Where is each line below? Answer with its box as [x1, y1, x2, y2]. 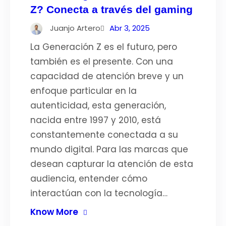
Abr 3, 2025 [109, 23, 150, 33]
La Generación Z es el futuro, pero [30, 41, 177, 53]
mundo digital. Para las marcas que [30, 143, 188, 155]
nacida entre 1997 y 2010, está [30, 114, 161, 126]
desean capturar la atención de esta [30, 158, 193, 170]
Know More [30, 206, 78, 218]
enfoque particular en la [30, 85, 137, 97]
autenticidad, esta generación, [30, 99, 166, 111]
